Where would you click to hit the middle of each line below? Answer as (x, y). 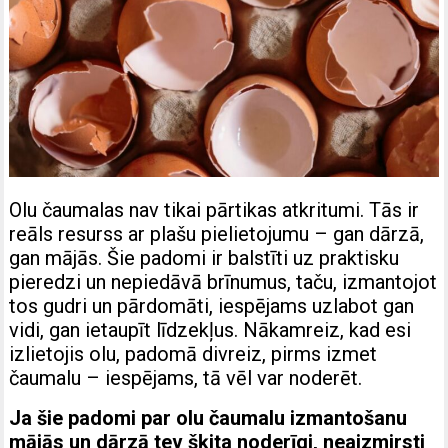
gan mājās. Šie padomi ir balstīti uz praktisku (204, 257)
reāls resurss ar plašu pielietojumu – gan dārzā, (217, 233)
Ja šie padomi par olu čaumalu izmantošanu (208, 417)
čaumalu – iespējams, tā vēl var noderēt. (186, 377)
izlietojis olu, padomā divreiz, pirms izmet (193, 353)
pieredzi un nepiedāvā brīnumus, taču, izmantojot (223, 281)
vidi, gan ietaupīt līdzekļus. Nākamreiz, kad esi (210, 329)
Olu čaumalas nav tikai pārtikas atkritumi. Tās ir (214, 209)
